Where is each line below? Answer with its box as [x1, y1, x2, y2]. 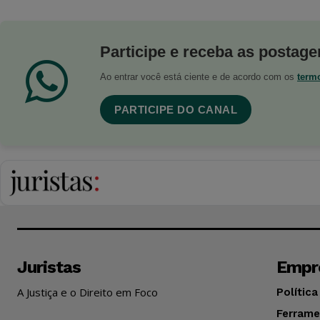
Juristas [17, 256, 81, 277]
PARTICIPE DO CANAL [114, 103, 237, 116]
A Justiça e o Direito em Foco [17, 284, 158, 299]
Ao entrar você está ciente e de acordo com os [100, 71, 297, 82]
